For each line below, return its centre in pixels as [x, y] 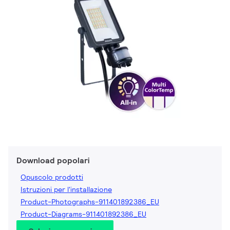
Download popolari [53, 161]
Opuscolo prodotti [52, 177]
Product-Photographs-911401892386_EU [90, 202]
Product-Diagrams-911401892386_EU [83, 214]
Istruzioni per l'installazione [66, 190]
